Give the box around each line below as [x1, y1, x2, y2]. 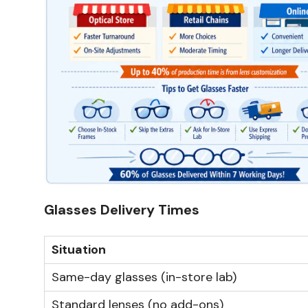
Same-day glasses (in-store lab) [52, 268, 236, 285]
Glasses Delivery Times [44, 200, 199, 219]
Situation [52, 241, 106, 258]
